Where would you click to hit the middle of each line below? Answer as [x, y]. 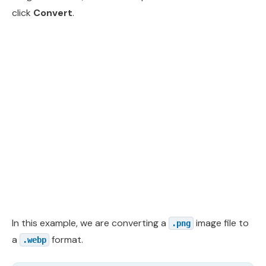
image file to [221, 223]
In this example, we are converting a [90, 223]
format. [66, 239]
